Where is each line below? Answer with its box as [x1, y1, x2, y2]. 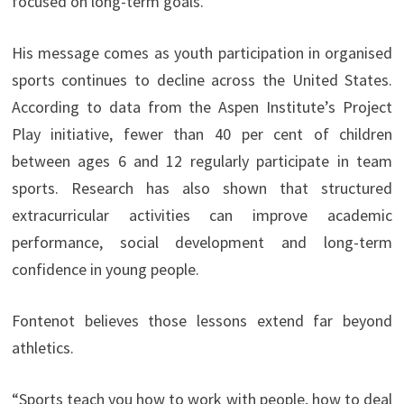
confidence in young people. [11, 259, 199, 280]
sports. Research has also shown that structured [11, 178, 393, 199]
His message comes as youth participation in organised [11, 42, 393, 64]
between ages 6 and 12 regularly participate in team [11, 151, 393, 172]
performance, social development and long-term [11, 232, 393, 253]
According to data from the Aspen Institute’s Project [11, 96, 393, 118]
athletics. [11, 337, 74, 359]
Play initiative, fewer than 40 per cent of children [11, 124, 393, 145]
